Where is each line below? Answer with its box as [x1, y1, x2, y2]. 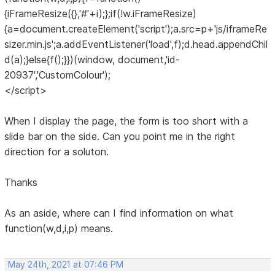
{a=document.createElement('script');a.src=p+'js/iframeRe [4, 23, 268, 36]
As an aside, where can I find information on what [4, 207, 234, 220]
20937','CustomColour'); [4, 69, 111, 82]
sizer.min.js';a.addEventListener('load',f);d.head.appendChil [4, 38, 268, 51]
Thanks [4, 176, 38, 189]
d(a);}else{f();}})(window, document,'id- [4, 53, 180, 66]
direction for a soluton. [4, 145, 109, 158]
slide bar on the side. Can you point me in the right [4, 130, 236, 143]
